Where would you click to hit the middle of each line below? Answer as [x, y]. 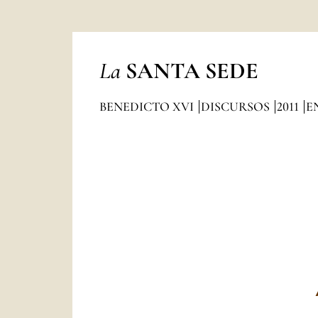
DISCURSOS [236, 106]
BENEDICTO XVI [148, 106]
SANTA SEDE [192, 71]
